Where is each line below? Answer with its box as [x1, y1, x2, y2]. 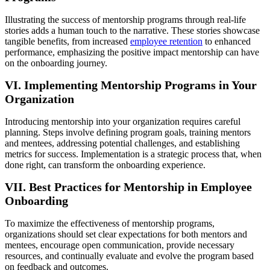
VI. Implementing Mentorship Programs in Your [5, 78, 257, 92]
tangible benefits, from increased [5, 36, 130, 46]
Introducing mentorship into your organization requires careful [5, 116, 240, 127]
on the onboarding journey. [5, 57, 107, 68]
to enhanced [202, 36, 251, 46]
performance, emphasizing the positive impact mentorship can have [5, 46, 259, 57]
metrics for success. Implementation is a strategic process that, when [5, 148, 262, 159]
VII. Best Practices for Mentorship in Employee [5, 180, 252, 194]
